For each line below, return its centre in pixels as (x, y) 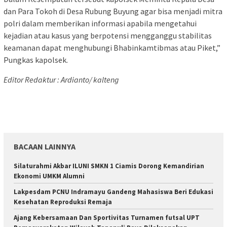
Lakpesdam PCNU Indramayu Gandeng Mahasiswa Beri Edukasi (113, 192)
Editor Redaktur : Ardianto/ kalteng (61, 80)
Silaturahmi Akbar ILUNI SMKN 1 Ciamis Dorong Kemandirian (109, 166)
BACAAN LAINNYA (45, 147)
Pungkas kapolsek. (36, 60)
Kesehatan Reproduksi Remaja (63, 202)
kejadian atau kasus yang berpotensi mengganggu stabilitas (108, 36)
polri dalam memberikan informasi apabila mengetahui (100, 24)
